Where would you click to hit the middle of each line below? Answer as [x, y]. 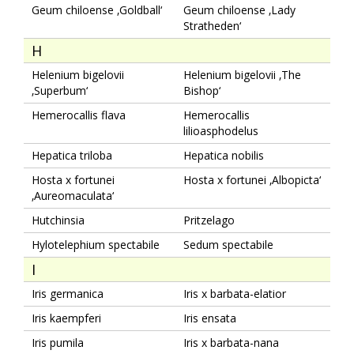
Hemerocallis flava [79, 115]
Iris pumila [58, 342]
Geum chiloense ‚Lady [239, 9]
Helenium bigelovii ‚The [242, 74]
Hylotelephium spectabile [96, 244]
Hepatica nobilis [224, 155]
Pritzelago [209, 220]
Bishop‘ [202, 90]
